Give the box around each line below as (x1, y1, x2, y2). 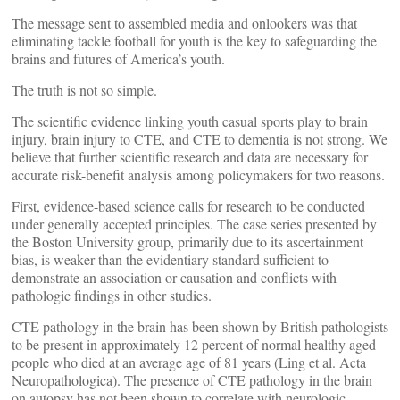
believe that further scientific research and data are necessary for (12, 147, 368, 167)
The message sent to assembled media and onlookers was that (12, 13, 357, 33)
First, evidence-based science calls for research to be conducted (12, 196, 365, 216)
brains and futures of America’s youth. (12, 49, 225, 69)
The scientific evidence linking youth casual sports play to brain (12, 112, 368, 131)
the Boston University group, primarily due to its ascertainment (12, 232, 363, 252)
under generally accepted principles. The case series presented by (12, 214, 377, 234)
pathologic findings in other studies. (12, 286, 212, 305)
